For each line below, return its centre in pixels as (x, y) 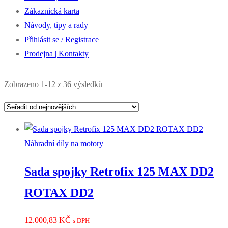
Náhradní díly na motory (64, 143)
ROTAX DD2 (59, 193)
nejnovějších (122, 112)
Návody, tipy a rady (56, 25)
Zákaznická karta (52, 11)
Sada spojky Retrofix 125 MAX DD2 (119, 171)
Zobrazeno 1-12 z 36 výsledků (53, 84)
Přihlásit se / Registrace (62, 39)
